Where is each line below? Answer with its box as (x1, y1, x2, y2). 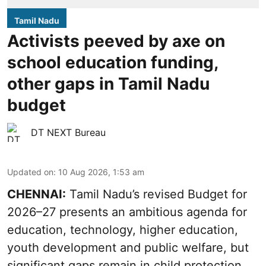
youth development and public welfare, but (7, 240, 249, 255)
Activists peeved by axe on (7, 31, 225, 52)
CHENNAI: (7, 187, 66, 202)
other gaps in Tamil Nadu (7, 74, 210, 94)
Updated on (7, 167, 53, 178)
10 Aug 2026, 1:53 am (58, 167, 144, 178)
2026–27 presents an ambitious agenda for (7, 205, 247, 220)
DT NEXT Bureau (31, 126, 106, 139)
